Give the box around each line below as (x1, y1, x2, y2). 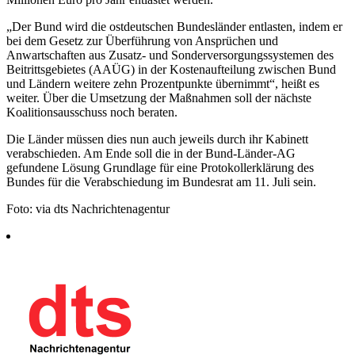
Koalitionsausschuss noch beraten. (6, 105, 177, 119)
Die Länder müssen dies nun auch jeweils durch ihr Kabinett (6, 132, 308, 146)
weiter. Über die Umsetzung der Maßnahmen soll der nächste (6, 90, 311, 105)
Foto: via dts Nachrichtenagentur (6, 201, 170, 216)
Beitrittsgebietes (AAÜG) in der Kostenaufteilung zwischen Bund (6, 62, 336, 76)
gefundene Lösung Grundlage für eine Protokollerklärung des (6, 160, 314, 174)
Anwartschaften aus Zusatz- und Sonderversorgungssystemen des (6, 48, 334, 62)
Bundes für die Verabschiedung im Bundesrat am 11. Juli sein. (6, 174, 316, 189)
